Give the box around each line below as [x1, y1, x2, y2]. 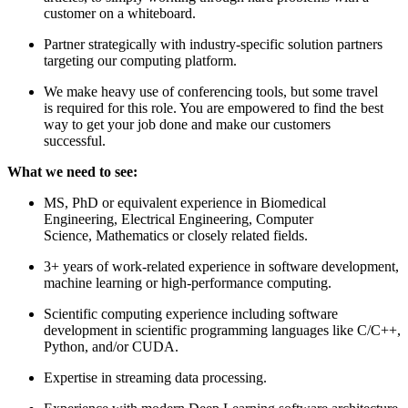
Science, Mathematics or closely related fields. [44, 227, 315, 243]
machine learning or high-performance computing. [44, 274, 339, 291]
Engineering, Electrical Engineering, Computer [44, 210, 313, 227]
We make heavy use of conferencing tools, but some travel [44, 83, 378, 99]
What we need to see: [7, 163, 141, 179]
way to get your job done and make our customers [44, 116, 331, 132]
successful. [44, 132, 113, 148]
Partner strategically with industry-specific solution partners [44, 36, 382, 52]
